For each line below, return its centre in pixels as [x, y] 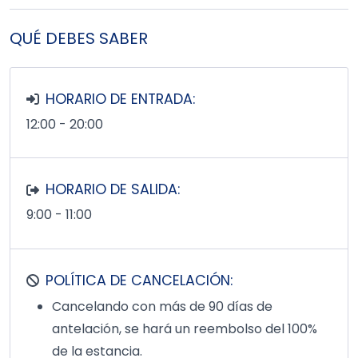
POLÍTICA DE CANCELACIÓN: [139, 280]
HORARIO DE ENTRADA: [120, 99]
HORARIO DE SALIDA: [113, 190]
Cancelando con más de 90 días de [162, 306]
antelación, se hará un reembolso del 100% [185, 328]
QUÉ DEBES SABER [79, 38]
